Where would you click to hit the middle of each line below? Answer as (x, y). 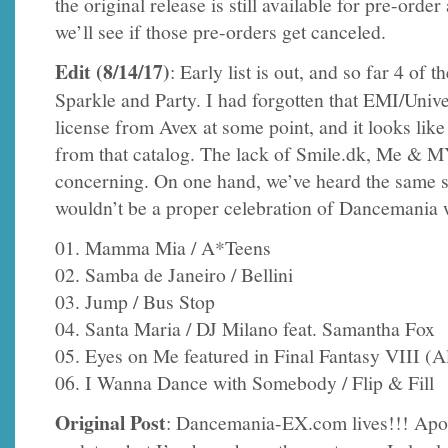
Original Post (110, 422)
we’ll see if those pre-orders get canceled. (220, 31)
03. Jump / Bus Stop (135, 301)
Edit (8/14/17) (112, 72)
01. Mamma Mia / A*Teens (163, 247)
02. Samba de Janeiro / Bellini (174, 274)
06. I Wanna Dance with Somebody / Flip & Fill (244, 382)
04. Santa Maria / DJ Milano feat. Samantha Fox (245, 328)
